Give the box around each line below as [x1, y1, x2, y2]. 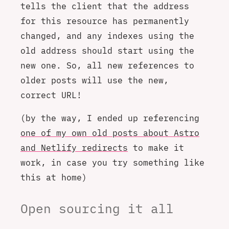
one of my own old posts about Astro [20, 127, 199, 139]
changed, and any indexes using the [20, 30, 194, 41]
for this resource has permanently [20, 15, 189, 26]
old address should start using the [20, 44, 194, 56]
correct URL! [20, 89, 82, 100]
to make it [128, 142, 184, 153]
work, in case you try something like [20, 157, 204, 168]
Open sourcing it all [20, 200, 174, 217]
